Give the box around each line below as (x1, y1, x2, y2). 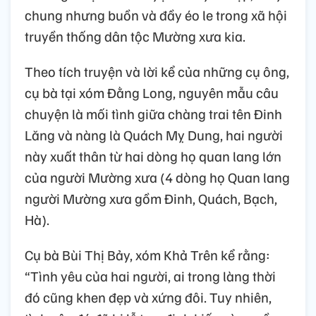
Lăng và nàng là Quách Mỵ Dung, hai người (25, 126, 283, 145)
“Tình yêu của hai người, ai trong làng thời (25, 267, 276, 286)
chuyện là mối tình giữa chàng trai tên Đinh (25, 104, 282, 123)
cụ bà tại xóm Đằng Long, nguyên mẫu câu (25, 83, 279, 102)
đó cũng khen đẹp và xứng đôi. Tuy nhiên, (25, 288, 272, 307)
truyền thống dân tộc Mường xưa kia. (25, 27, 245, 46)
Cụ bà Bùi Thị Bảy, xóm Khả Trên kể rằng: (25, 245, 270, 265)
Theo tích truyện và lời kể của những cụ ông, (25, 62, 289, 81)
